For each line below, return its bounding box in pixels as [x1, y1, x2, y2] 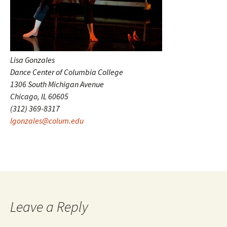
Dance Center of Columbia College [10, 67, 123, 77]
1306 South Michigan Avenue [10, 79, 104, 89]
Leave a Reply [10, 198, 88, 216]
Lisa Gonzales [10, 55, 55, 65]
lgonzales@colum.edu [10, 116, 84, 126]
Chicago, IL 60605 [10, 91, 68, 101]
